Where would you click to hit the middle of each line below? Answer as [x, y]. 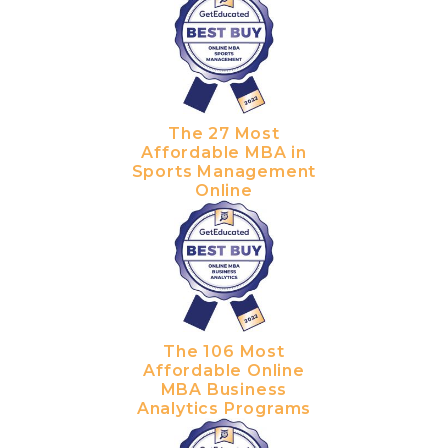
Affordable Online [224, 370]
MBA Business [224, 389]
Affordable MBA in [224, 152]
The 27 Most [224, 133]
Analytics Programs [224, 408]
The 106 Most [224, 351]
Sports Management [224, 171]
